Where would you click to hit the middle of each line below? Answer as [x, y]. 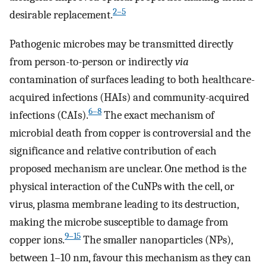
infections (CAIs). [49, 115]
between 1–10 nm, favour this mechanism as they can [130, 257]
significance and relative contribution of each [113, 151]
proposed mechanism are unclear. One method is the [128, 168]
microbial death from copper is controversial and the [130, 133]
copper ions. [37, 240]
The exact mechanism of [158, 115]
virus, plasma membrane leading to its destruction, [124, 204]
